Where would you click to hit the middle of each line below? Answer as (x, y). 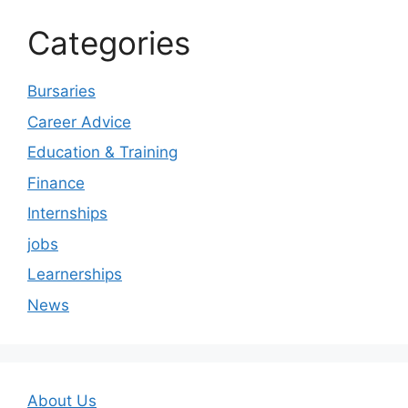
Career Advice (79, 122)
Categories (109, 43)
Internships (67, 213)
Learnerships (75, 274)
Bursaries (61, 91)
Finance (56, 183)
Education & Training (102, 152)
